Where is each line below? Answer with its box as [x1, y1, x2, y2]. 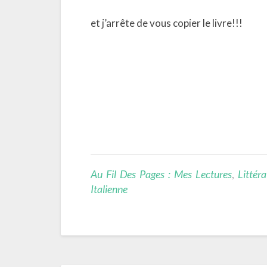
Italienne [91, 182, 128, 195]
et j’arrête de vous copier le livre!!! [91, 17, 243, 29]
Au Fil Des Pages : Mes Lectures [91, 167, 232, 181]
